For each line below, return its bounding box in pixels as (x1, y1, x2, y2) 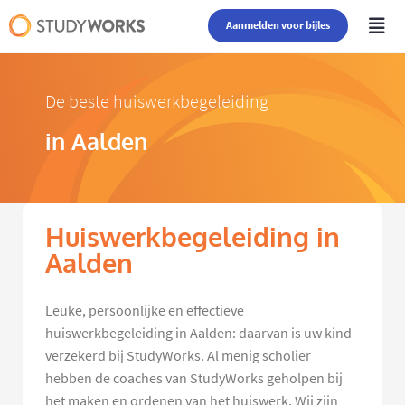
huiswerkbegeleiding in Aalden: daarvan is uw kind (45, 324, 352, 343)
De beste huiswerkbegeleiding (45, 90, 268, 113)
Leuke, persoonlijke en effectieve (45, 301, 244, 320)
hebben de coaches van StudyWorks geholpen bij (45, 369, 343, 388)
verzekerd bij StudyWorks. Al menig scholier (45, 346, 311, 365)
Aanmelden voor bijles (226, 18, 331, 33)
